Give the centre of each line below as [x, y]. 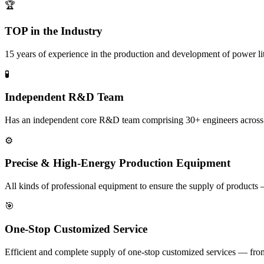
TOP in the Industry [54, 31]
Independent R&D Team [64, 97]
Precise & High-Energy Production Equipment [118, 163]
